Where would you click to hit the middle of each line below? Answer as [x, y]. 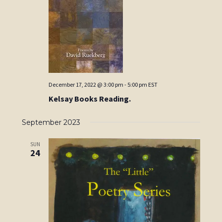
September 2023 [51, 122]
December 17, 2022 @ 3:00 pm [86, 84]
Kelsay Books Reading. [90, 98]
